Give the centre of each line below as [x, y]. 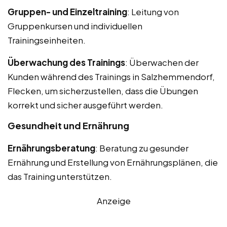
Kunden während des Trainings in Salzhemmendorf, [111, 76]
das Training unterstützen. [60, 176]
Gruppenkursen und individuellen [75, 26]
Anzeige [113, 200]
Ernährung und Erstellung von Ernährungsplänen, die [113, 162]
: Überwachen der [162, 62]
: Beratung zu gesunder [142, 148]
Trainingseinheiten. [47, 40]
